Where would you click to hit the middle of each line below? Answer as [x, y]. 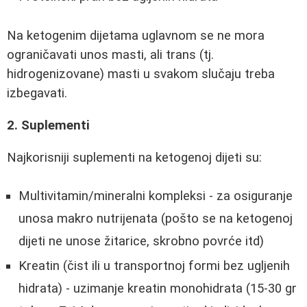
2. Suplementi [48, 126]
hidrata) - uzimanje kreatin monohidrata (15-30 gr [158, 289]
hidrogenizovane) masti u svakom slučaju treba [141, 74]
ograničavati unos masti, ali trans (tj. [110, 55]
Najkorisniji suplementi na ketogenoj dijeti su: [134, 157]
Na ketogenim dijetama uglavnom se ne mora [136, 36]
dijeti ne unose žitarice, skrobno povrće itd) [141, 242]
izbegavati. [37, 94]
